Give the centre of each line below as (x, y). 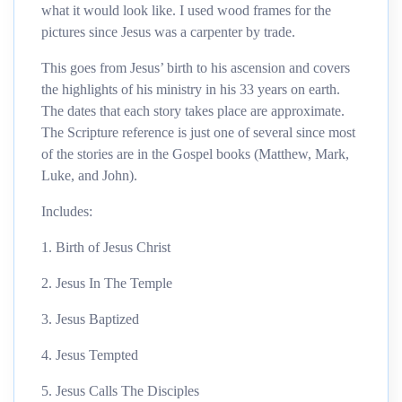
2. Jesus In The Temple (107, 283)
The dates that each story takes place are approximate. (193, 110)
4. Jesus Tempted (90, 354)
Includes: (67, 211)
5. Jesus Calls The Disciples (120, 390)
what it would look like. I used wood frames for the (186, 10)
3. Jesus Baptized (90, 319)
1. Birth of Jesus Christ (106, 247)
